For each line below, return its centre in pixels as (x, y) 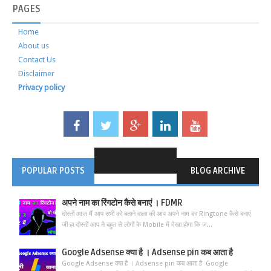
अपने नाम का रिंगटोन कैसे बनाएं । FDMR (122, 203)
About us (34, 46)
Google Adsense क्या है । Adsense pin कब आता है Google (145, 264)
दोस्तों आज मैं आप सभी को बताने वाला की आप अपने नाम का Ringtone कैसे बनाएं (156, 214)
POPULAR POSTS (53, 171)
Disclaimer (36, 74)
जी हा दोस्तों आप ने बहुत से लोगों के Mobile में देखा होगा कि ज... (137, 225)
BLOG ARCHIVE (217, 171)
